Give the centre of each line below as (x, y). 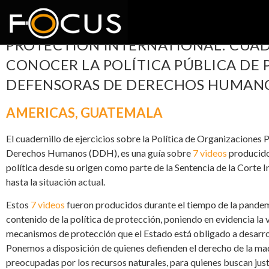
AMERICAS (41, 113)
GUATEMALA (122, 113)
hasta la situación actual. (56, 182)
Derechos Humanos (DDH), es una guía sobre (99, 153)
